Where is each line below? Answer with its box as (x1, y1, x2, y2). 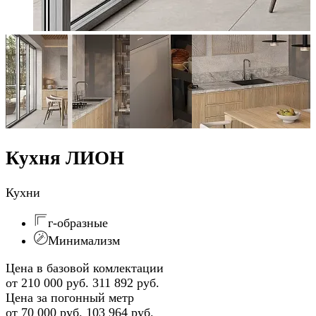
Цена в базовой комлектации (6, 260, 164, 275)
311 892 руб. (92, 275, 159, 290)
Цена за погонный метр (6, 290, 134, 305)
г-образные (48, 215, 108, 230)
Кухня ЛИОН (6, 147, 124, 169)
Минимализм (48, 233, 120, 248)
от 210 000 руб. (6, 275, 89, 290)
